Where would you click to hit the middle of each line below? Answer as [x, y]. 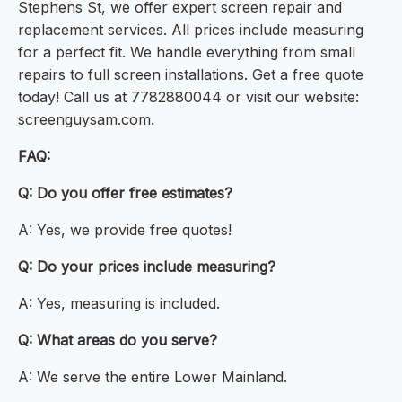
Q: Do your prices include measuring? [147, 267]
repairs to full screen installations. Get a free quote [191, 75]
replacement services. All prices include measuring [191, 30]
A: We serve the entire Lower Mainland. [153, 377]
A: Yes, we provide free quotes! [125, 230]
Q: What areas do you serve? [118, 341]
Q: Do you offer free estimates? [125, 193]
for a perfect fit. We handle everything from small [187, 52]
